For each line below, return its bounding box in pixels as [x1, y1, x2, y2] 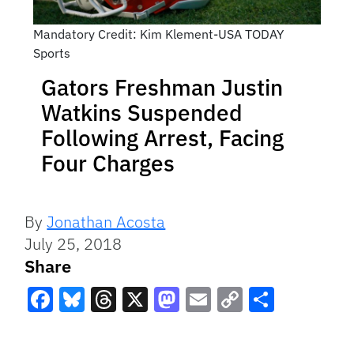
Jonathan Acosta [47, 211, 166, 233]
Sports [32, 45, 70, 62]
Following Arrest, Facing [41, 123, 284, 153]
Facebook [28, 311, 139, 345]
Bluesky [59, 311, 151, 345]
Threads [91, 311, 185, 345]
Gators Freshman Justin [41, 73, 283, 103]
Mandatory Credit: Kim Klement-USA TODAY [32, 26, 284, 43]
